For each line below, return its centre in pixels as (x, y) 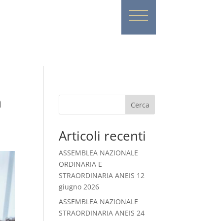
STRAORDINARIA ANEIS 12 (102, 175)
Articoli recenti (103, 136)
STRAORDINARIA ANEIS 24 (102, 213)
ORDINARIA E (81, 164)
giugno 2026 (79, 187)
